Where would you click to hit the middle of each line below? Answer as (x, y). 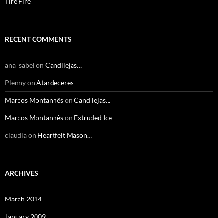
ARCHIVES (22, 173)
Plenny (15, 82)
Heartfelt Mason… (65, 135)
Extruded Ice (93, 117)
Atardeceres (55, 82)
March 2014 (23, 199)
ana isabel (20, 65)
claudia (16, 135)
